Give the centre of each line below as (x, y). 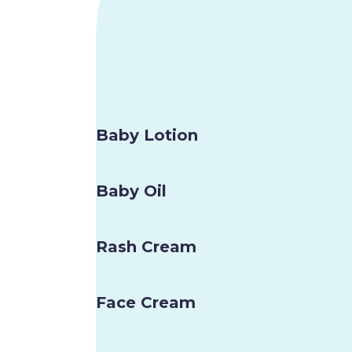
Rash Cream (146, 247)
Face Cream (146, 303)
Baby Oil (131, 191)
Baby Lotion (147, 136)
